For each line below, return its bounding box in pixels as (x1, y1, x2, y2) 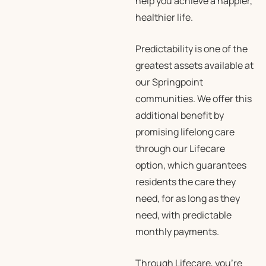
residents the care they (135, 175, 236, 188)
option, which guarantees (135, 159, 246, 172)
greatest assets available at (135, 59, 254, 72)
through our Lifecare (135, 142, 225, 155)
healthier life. (135, 11, 193, 24)
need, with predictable (135, 208, 232, 221)
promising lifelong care (135, 125, 235, 138)
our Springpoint (135, 75, 203, 88)
